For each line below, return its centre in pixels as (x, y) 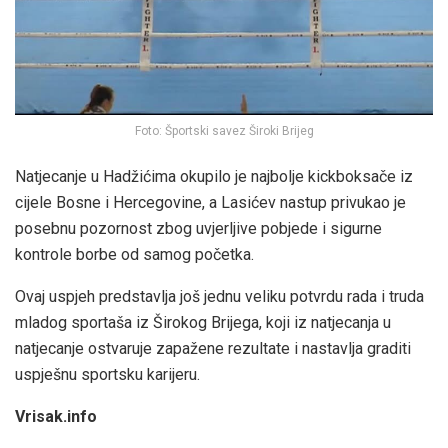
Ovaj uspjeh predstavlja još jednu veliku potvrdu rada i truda (219, 297)
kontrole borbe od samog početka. (134, 255)
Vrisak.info (56, 417)
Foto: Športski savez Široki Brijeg (224, 131)
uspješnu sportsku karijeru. (107, 375)
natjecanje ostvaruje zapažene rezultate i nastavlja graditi (213, 349)
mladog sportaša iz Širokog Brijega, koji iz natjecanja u (203, 323)
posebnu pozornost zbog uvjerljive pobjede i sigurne (198, 229)
